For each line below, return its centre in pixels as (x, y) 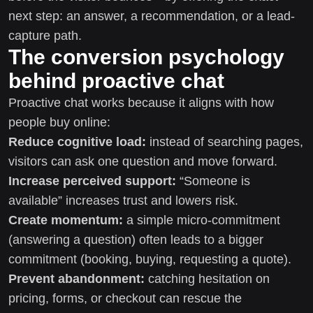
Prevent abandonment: (77, 278)
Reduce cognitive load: (77, 141)
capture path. (45, 35)
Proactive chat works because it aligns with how (141, 102)
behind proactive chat (116, 80)
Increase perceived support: (92, 181)
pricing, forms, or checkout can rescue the (125, 298)
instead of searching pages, (225, 141)
